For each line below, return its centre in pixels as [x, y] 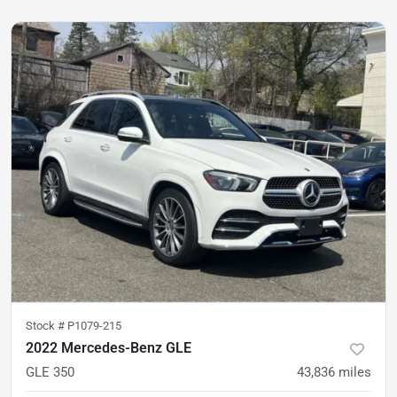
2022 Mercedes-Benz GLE [109, 348]
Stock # [47, 326]
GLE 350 [50, 372]
